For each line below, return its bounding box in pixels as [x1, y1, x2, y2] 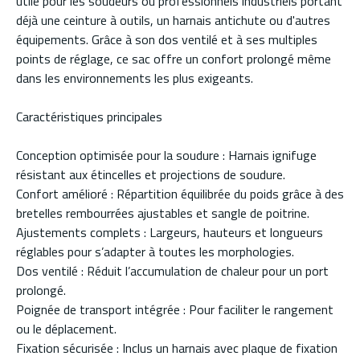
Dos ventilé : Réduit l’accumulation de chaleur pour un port [16, 261, 329, 281]
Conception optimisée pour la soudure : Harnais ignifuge [16, 145, 317, 166]
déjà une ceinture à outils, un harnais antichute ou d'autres [16, 10, 330, 31]
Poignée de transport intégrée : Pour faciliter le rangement [16, 300, 333, 320]
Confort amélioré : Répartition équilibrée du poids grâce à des [16, 184, 344, 204]
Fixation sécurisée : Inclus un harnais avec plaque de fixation [16, 338, 337, 358]
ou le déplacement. [16, 319, 117, 339]
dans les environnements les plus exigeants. [16, 68, 253, 88]
